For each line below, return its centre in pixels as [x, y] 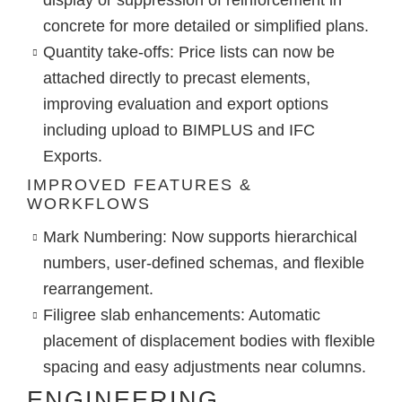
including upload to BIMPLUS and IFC [179, 130]
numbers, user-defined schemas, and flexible [203, 263]
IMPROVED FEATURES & [140, 184]
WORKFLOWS [89, 203]
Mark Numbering [102, 237]
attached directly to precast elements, [176, 78]
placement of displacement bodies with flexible [209, 341]
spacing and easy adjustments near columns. [204, 367]
